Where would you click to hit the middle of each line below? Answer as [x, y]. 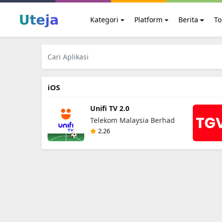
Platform [148, 20]
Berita [188, 20]
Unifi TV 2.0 [110, 108]
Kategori [104, 20]
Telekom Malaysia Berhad [132, 120]
